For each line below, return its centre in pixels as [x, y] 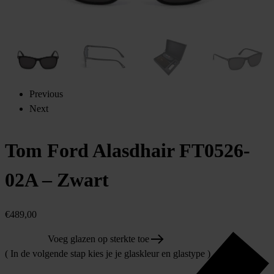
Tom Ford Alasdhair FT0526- [128, 150]
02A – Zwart [57, 180]
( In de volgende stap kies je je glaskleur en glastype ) [108, 254]
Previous [46, 94]
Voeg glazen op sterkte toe [98, 239]
